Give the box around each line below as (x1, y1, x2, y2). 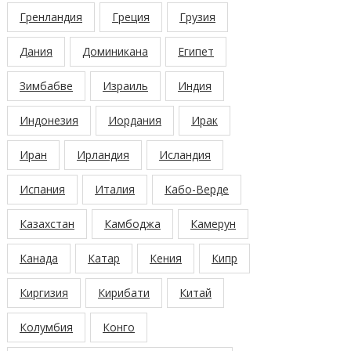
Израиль (103, 78, 148, 93)
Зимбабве (20, 78, 73, 93)
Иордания (108, 113, 161, 128)
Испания (20, 182, 65, 197)
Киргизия (20, 285, 68, 300)
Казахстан (20, 216, 74, 231)
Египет (178, 44, 214, 59)
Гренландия (20, 9, 82, 24)
